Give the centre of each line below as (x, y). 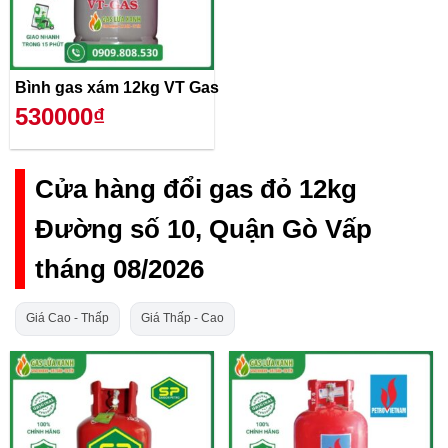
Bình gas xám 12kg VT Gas (117, 88)
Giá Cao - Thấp (67, 318)
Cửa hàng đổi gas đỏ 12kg (196, 188)
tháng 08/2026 (119, 268)
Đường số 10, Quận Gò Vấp (203, 228)
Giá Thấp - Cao (182, 318)
